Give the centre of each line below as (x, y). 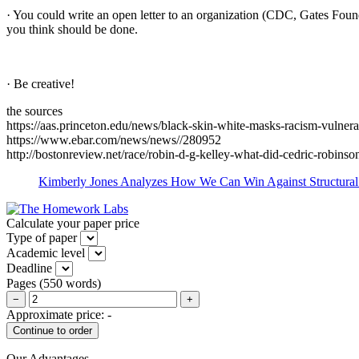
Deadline (29, 268)
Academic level (46, 252)
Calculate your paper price (73, 223)
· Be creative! (40, 83)
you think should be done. (72, 29)
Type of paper (42, 237)
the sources (34, 111)
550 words (70, 283)
